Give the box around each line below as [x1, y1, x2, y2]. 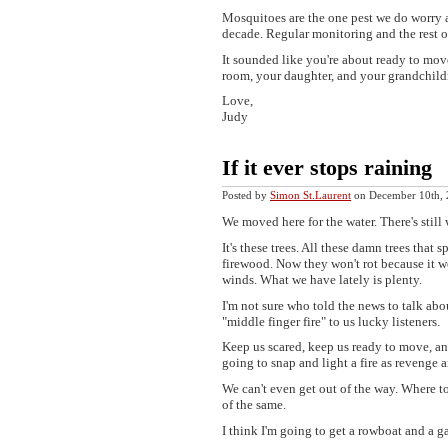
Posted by [222, 189, 270, 202]
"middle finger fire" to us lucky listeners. [222, 313, 440, 329]
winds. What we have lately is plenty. [222, 271, 422, 287]
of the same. [222, 397, 286, 413]
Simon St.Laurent [270, 189, 351, 202]
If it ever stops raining [222, 154, 432, 180]
